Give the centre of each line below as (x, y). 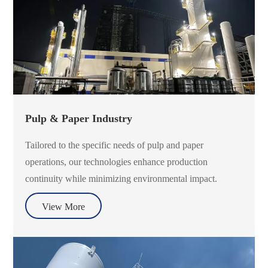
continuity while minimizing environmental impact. (121, 178)
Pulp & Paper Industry (79, 118)
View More (64, 206)
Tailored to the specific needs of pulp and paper (115, 145)
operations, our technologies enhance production (117, 162)
